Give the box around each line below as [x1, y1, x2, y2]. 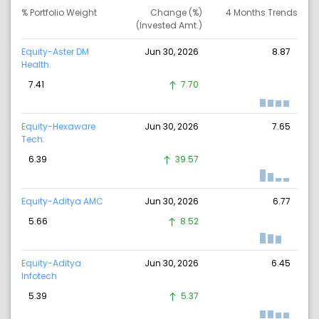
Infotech [21, 270, 57, 283]
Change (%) [150, 6, 202, 19]
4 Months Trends [225, 6, 298, 19]
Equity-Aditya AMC [21, 195, 103, 208]
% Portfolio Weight [21, 6, 97, 19]
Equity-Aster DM [21, 46, 89, 58]
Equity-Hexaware [21, 120, 95, 133]
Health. [21, 58, 51, 71]
